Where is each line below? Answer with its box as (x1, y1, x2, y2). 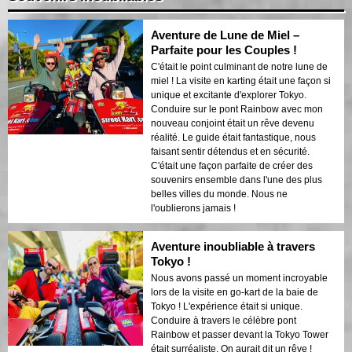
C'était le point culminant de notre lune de (151, 60, 328, 72)
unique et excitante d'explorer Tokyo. (151, 89, 306, 101)
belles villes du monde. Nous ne (151, 188, 288, 200)
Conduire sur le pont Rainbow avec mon (151, 103, 323, 115)
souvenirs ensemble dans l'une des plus (151, 174, 322, 185)
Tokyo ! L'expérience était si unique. (151, 300, 302, 312)
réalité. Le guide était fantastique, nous (151, 131, 316, 143)
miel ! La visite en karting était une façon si (151, 75, 331, 86)
